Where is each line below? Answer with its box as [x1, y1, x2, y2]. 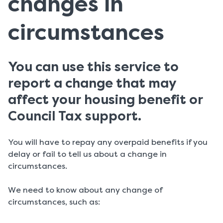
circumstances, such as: [8, 197, 100, 207]
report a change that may [8, 76, 176, 91]
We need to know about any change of [8, 185, 163, 195]
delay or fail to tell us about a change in [8, 149, 167, 159]
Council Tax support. [8, 109, 141, 124]
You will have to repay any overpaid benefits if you [8, 137, 208, 147]
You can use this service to [8, 59, 179, 75]
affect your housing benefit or [8, 92, 203, 108]
